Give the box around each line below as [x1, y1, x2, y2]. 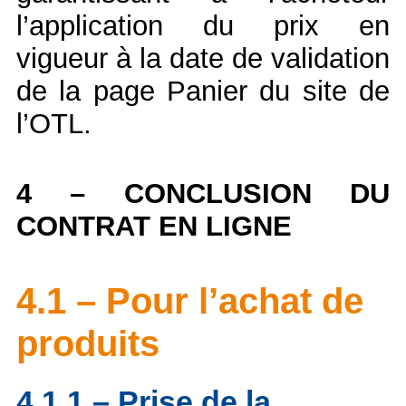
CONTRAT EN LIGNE [16, 210, 292, 243]
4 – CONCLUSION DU [16, 178, 390, 210]
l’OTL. [16, 108, 92, 140]
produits [16, 324, 159, 364]
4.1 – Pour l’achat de [16, 281, 363, 322]
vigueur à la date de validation [16, 43, 390, 75]
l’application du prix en [16, 10, 390, 43]
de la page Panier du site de [16, 75, 390, 108]
